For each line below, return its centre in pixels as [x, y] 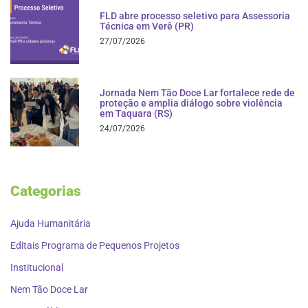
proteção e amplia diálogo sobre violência [191, 103]
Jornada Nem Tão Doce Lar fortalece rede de [197, 93]
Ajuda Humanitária [51, 223]
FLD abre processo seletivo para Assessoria [195, 15]
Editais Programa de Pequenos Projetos [95, 245]
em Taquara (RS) [136, 114]
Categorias [46, 191]
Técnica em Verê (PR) [147, 26]
